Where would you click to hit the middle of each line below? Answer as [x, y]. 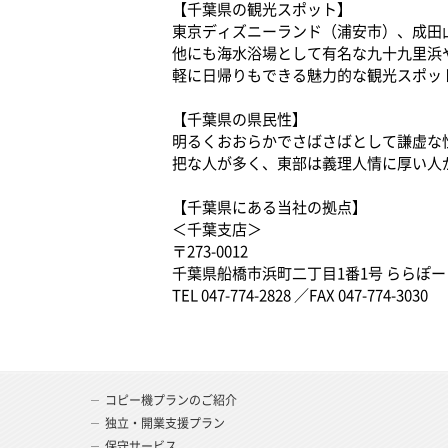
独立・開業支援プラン [165, 423]
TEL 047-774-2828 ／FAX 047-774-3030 [300, 295]
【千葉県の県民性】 [239, 119]
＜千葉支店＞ [217, 229]
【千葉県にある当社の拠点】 [269, 207]
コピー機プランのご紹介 [171, 400]
